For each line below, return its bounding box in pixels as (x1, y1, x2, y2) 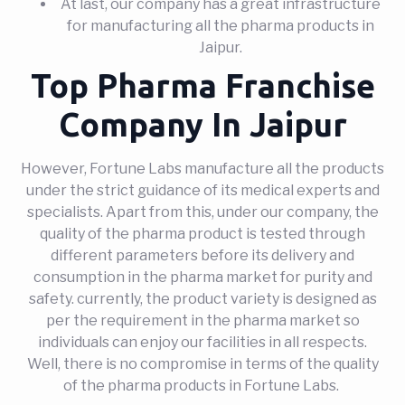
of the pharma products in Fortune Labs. (63, 376, 342, 394)
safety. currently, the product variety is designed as (28, 289, 377, 307)
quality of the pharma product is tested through (40, 224, 365, 242)
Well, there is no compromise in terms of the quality (26, 354, 379, 372)
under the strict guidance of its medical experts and (25, 181, 380, 199)
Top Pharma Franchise (30, 66, 375, 104)
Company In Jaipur (58, 105, 347, 143)
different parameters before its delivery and (51, 246, 354, 264)
